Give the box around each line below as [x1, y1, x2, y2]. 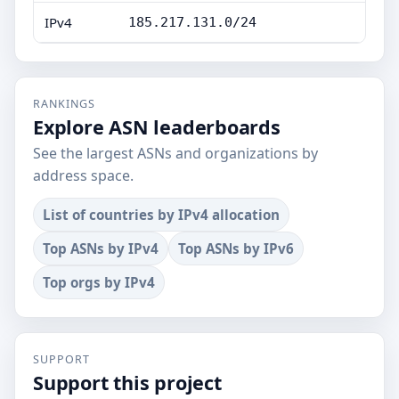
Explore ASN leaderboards [33, 114, 281, 140]
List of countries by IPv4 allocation [43, 206, 280, 224]
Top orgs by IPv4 [43, 273, 155, 291]
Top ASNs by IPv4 [43, 240, 159, 257]
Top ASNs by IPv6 [178, 240, 294, 257]
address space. [33, 166, 134, 185]
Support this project [33, 370, 222, 395]
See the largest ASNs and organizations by [33, 143, 318, 163]
